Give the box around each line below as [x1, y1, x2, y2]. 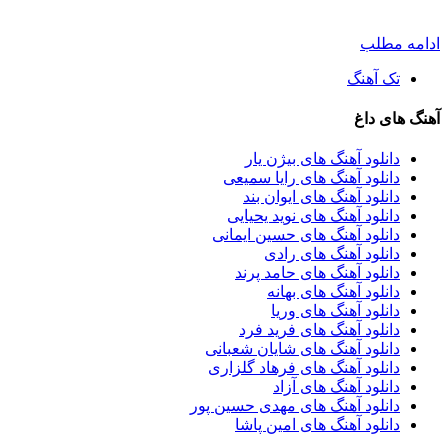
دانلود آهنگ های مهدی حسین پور [190, 397, 400, 415]
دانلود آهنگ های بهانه [267, 283, 400, 301]
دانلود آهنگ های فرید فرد [239, 321, 400, 339]
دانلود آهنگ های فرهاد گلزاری [208, 359, 400, 377]
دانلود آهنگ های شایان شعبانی [205, 340, 400, 358]
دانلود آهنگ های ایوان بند [243, 188, 400, 206]
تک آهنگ [347, 69, 400, 87]
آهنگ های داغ [354, 109, 440, 127]
